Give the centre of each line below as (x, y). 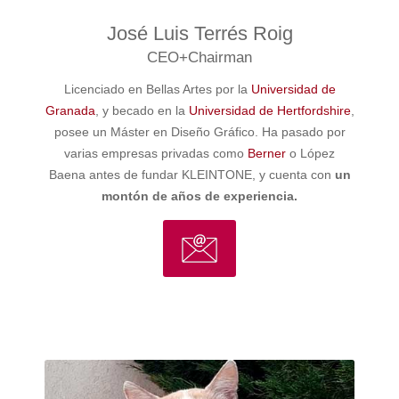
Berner (267, 153)
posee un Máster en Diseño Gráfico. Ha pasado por (199, 131)
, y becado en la (142, 110)
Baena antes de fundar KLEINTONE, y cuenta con (191, 174)
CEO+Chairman (199, 57)
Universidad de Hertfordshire (269, 110)
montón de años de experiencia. (199, 195)
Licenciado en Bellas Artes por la (157, 89)
